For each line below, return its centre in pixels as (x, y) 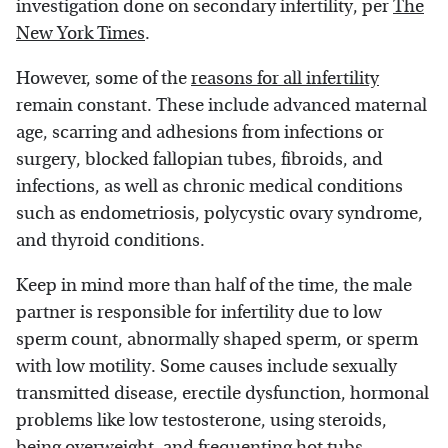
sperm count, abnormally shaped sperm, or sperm (217, 340)
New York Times (80, 34)
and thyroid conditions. (110, 241)
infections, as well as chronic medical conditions (209, 187)
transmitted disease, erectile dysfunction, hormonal (222, 394)
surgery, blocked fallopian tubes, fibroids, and (199, 160)
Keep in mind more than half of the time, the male (214, 286)
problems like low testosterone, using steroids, (201, 421)
